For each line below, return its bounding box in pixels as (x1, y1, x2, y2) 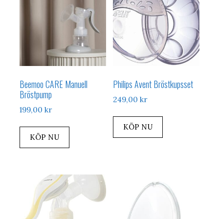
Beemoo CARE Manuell (20, 78, 88, 91)
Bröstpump (20, 88, 52, 101)
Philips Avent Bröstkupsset (113, 78, 194, 91)
